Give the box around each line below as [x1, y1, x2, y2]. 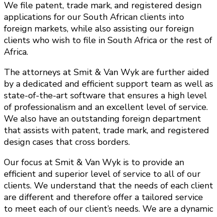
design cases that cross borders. [4, 136, 130, 148]
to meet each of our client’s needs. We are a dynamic [4, 203, 213, 215]
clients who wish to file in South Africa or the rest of [4, 34, 212, 46]
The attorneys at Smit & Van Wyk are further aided [4, 66, 209, 78]
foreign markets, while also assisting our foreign [4, 23, 194, 35]
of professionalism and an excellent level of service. [4, 101, 208, 113]
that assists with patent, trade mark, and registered [4, 124, 209, 137]
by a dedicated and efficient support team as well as [4, 78, 213, 90]
